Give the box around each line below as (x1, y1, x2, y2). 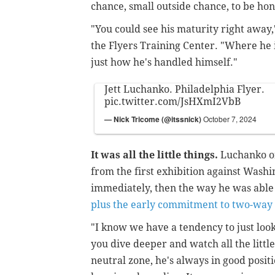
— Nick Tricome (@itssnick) (104, 114, 203, 125)
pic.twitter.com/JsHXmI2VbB (104, 96, 241, 108)
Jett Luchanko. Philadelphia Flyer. (104, 83, 265, 96)
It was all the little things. (91, 149, 220, 161)
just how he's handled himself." (91, 56, 238, 69)
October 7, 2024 (203, 114, 257, 125)
